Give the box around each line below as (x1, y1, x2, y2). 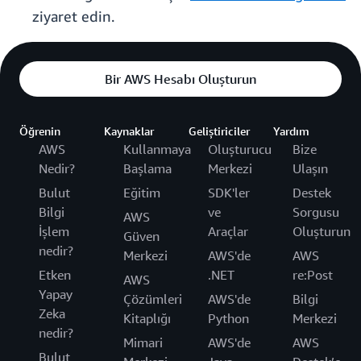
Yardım (273, 124, 309, 139)
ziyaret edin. (32, 7, 114, 26)
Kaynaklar (104, 124, 154, 139)
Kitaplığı (123, 310, 171, 327)
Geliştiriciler (189, 124, 250, 139)
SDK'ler (208, 185, 250, 201)
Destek (293, 185, 331, 201)
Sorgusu (293, 204, 339, 221)
